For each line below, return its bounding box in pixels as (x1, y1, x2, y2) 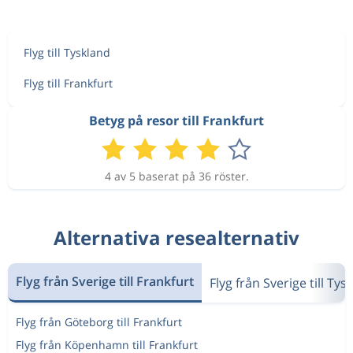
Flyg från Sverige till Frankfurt (16, 273, 194, 290)
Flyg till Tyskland (24, 44, 110, 60)
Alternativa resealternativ (54, 224, 299, 251)
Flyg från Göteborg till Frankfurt (16, 314, 182, 329)
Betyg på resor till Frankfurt (89, 111, 264, 129)
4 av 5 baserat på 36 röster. (104, 168, 249, 184)
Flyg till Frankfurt (24, 75, 113, 91)
